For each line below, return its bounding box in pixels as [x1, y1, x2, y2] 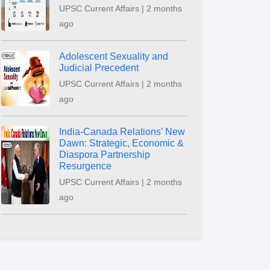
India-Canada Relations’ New [59, 127, 185, 137]
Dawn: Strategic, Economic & [59, 138, 184, 148]
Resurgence [59, 161, 111, 171]
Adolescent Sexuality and [59, 51, 168, 61]
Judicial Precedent [59, 63, 139, 73]
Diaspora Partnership [59, 149, 150, 160]
